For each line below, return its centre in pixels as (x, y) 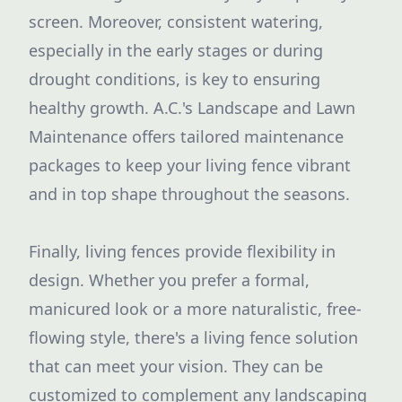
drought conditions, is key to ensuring (175, 79)
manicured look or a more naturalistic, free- (195, 309)
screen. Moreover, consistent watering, (176, 22)
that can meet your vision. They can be (176, 366)
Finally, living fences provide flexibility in (182, 251)
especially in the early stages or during (176, 50)
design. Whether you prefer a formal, (169, 280)
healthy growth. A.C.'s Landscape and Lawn (192, 108)
